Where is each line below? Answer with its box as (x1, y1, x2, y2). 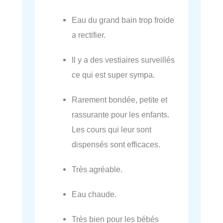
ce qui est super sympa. (72, 70, 155, 79)
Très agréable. (72, 164, 123, 174)
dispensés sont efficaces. (72, 139, 161, 149)
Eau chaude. (72, 189, 117, 199)
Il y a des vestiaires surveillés (72, 55, 175, 64)
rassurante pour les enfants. (72, 110, 170, 119)
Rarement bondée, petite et (72, 95, 168, 104)
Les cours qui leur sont (72, 124, 152, 134)
